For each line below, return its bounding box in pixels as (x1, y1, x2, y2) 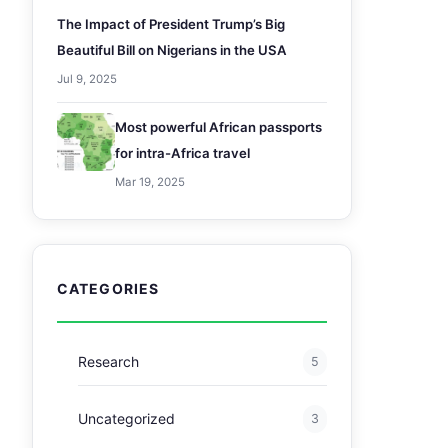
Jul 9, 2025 (57, 72, 117, 86)
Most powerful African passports (115, 119, 322, 135)
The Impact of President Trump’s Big (57, 16, 285, 32)
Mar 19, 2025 (115, 175, 185, 189)
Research (77, 353, 139, 370)
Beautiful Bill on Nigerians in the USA (57, 42, 287, 58)
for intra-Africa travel (115, 145, 250, 161)
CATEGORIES (57, 280, 160, 297)
